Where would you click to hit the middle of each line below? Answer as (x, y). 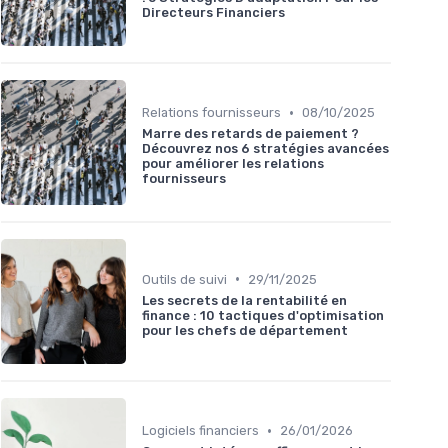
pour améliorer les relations (233, 164)
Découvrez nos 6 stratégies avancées (265, 149)
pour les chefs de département (245, 330)
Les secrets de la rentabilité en (244, 300)
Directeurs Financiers (213, 12)
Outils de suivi (184, 279)
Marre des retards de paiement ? (250, 134)
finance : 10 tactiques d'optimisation (263, 315)
